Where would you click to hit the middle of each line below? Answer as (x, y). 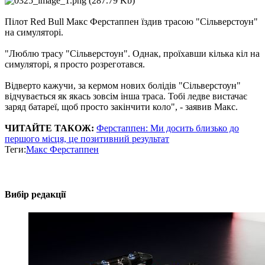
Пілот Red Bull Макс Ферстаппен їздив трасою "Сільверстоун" (131, 22)
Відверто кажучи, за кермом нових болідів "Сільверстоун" (123, 86)
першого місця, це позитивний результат (87, 139)
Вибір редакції (35, 194)
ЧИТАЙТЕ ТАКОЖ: (49, 128)
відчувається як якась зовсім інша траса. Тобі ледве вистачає (126, 96)
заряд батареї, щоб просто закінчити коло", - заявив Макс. (121, 107)
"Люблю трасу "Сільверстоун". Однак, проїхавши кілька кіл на (132, 54)
